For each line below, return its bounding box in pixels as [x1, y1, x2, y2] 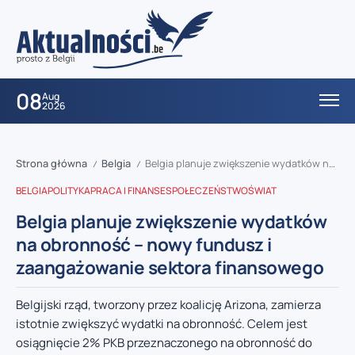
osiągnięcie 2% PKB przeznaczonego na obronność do [16, 334, 312, 352]
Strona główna [16, 156, 87, 171]
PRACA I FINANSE [90, 184, 166, 198]
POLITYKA [48, 184, 90, 198]
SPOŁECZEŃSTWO [166, 184, 248, 198]
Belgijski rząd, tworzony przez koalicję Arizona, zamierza [16, 296, 321, 314]
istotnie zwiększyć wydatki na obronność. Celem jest [16, 315, 307, 333]
